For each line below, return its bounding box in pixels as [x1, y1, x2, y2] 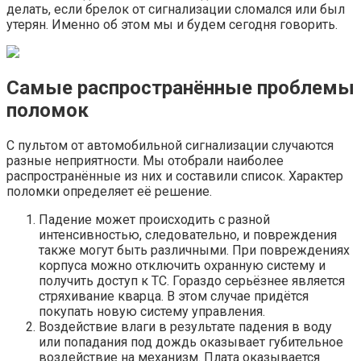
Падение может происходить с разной [39, 212, 270, 228]
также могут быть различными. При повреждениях [39, 243, 350, 259]
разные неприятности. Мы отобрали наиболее [6, 153, 284, 169]
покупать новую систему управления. [39, 304, 265, 320]
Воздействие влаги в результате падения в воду [39, 319, 332, 335]
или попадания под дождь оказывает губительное [39, 334, 343, 351]
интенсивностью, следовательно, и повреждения [39, 227, 337, 243]
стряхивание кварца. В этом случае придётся [39, 288, 309, 305]
